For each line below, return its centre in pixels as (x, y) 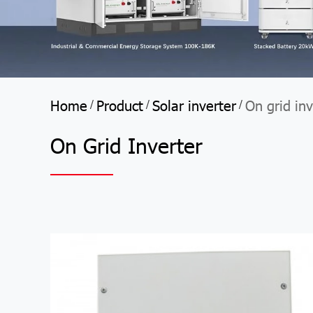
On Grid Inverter (126, 144)
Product (120, 104)
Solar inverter (194, 104)
